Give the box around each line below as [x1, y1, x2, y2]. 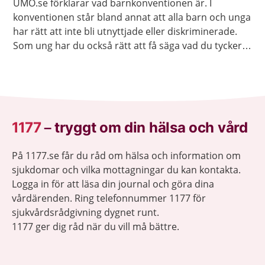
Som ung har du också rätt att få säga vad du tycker [13, 39, 242, 53]
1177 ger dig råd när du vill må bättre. [12, 220, 179, 234]
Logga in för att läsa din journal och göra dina [12, 177, 214, 191]
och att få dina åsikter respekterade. [13, 53, 174, 67]
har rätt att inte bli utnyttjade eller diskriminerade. [13, 25, 237, 38]
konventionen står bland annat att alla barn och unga [13, 11, 251, 24]
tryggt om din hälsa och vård [54, 119, 248, 137]
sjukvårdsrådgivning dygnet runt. [12, 206, 159, 219]
